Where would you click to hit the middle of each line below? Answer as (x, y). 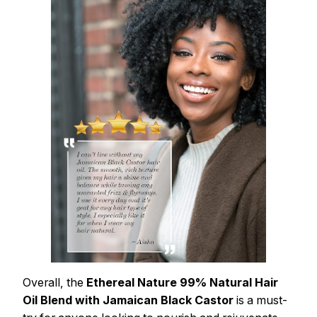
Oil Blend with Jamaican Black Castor (128, 300)
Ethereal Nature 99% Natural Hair (182, 283)
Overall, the (54, 283)
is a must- (260, 300)
